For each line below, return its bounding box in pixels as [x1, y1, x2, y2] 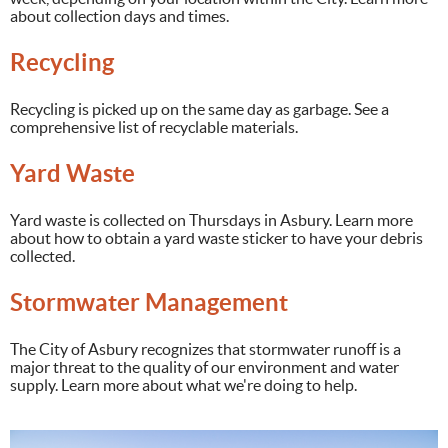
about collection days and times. [10, 7, 229, 26]
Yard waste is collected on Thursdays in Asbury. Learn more [10, 211, 413, 230]
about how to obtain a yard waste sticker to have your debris [10, 229, 423, 248]
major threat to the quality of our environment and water [10, 358, 399, 377]
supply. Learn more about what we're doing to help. [10, 376, 357, 395]
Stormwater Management [10, 289, 288, 317]
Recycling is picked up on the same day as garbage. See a [10, 100, 389, 119]
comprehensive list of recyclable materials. [10, 118, 298, 137]
